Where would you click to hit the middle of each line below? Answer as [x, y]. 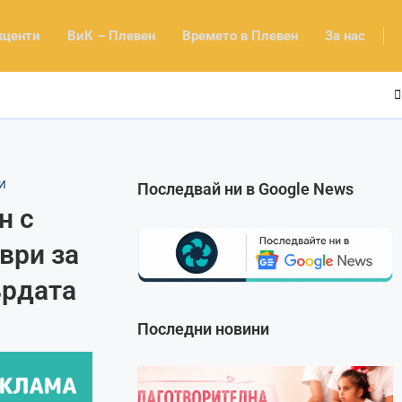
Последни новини [204, 328]
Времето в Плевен [240, 35]
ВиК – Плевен [111, 35]
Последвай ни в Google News [246, 188]
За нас [345, 35]
